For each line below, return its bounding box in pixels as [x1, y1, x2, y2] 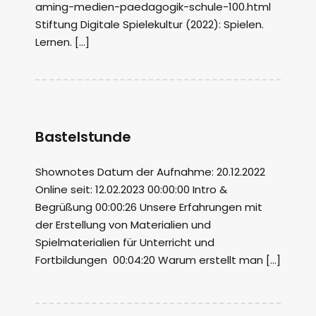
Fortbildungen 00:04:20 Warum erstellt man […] [35, 253, 281, 267]
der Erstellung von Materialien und [35, 217, 211, 232]
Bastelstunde [35, 127, 131, 147]
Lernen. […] [35, 35, 90, 49]
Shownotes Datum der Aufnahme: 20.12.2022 [35, 164, 265, 179]
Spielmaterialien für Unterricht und [35, 235, 214, 250]
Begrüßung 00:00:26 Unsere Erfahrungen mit [35, 200, 262, 214]
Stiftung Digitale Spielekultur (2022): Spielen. [35, 17, 264, 32]
